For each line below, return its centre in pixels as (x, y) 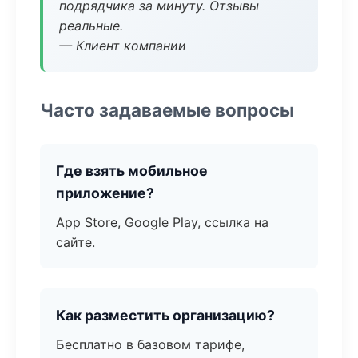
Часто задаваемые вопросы (167, 110)
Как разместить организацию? (165, 315)
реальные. (91, 26)
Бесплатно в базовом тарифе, (150, 344)
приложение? (105, 193)
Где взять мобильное (132, 171)
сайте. (76, 242)
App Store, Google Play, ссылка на (162, 222)
